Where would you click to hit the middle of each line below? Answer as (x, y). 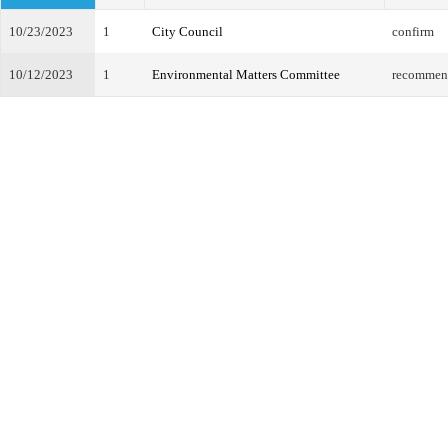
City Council (187, 31)
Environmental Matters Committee (246, 74)
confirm (413, 31)
